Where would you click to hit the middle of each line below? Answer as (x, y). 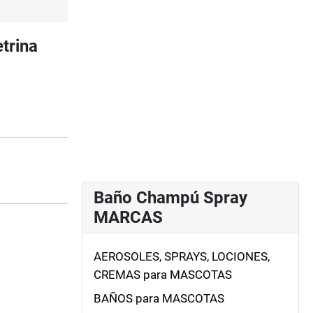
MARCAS (128, 217)
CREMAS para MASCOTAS (163, 274)
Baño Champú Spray (170, 197)
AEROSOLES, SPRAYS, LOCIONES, (182, 256)
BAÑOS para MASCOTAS (159, 299)
